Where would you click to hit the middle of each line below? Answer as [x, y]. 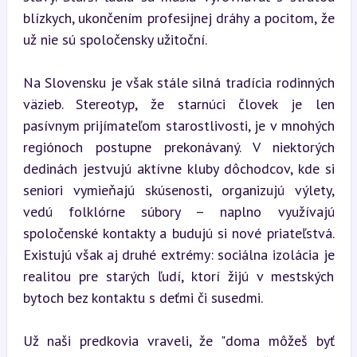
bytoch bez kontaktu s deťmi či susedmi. [143, 297]
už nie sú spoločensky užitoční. [115, 39]
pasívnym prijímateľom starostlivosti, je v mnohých [178, 125]
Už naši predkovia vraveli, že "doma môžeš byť [178, 340]
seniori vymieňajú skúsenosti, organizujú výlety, [178, 190]
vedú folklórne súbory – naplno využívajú [178, 211]
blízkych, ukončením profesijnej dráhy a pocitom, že [178, 18]
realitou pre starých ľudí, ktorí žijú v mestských [178, 276]
